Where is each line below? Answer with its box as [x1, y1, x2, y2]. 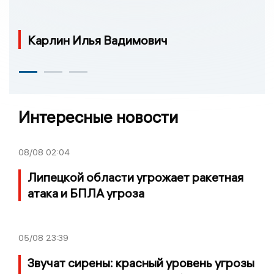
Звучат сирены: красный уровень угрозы [28, 254, 254, 270]
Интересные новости [18, 106, 178, 127]
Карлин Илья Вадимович [28, 32, 168, 48]
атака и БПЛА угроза [28, 185, 144, 201]
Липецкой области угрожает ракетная [28, 169, 243, 185]
